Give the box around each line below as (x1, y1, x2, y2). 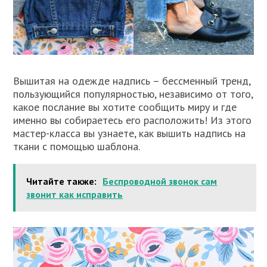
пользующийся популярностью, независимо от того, (13, 87, 253, 101)
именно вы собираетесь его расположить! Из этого (13, 113, 252, 128)
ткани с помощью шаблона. (13, 139, 141, 154)
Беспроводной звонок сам (103, 175, 218, 188)
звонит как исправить (26, 188, 123, 201)
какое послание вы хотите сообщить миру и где (13, 100, 237, 114)
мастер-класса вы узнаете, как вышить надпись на (13, 126, 246, 141)
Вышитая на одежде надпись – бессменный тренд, (13, 74, 251, 88)
